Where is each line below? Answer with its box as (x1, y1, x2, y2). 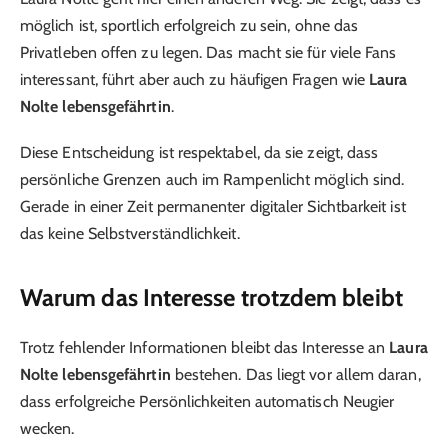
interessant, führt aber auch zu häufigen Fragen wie (20, 69, 370, 89)
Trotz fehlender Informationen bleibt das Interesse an (20, 337, 390, 357)
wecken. (20, 418, 75, 438)
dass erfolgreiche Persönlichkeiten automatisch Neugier (20, 391, 395, 411)
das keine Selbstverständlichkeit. (20, 224, 240, 244)
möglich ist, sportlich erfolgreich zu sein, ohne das (20, 15, 359, 35)
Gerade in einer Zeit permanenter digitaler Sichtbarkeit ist (20, 197, 406, 217)
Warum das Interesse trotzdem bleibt (20, 282, 403, 312)
